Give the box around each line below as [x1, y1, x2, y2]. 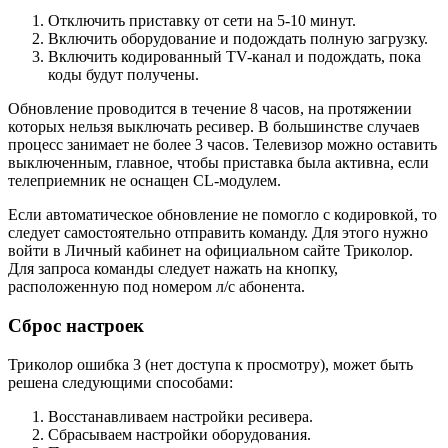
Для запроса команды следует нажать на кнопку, [8, 260, 338, 278]
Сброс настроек [8, 315, 144, 337]
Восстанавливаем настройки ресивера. [48, 407, 313, 425]
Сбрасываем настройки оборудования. [48, 425, 311, 443]
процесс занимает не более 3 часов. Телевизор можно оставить [8, 136, 437, 154]
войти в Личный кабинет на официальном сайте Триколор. [8, 242, 413, 260]
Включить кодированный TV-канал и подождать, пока [48, 48, 421, 66]
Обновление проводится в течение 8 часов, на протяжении [8, 100, 412, 118]
